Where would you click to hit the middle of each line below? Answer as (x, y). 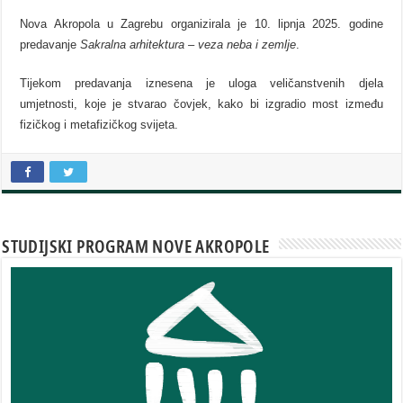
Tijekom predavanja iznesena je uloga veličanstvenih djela (201, 83)
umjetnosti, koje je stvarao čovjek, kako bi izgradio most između (201, 103)
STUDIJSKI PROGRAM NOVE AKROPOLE (136, 246)
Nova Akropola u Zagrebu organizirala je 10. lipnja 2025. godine (201, 23)
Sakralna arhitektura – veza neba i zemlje (188, 44)
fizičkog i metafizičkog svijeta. (99, 124)
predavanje (50, 44)
